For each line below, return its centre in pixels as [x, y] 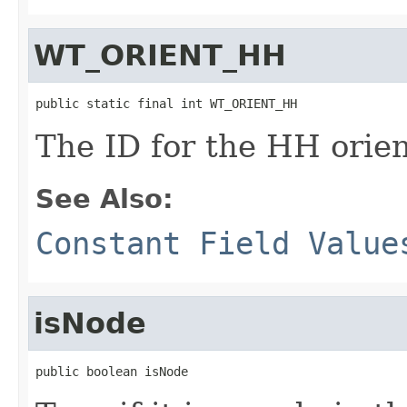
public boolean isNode [112, 371]
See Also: [104, 199]
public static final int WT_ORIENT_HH [166, 103]
